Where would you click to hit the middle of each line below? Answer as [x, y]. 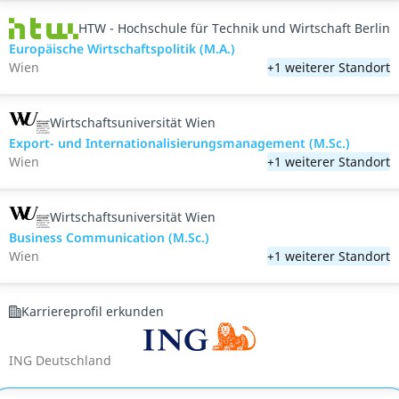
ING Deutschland [61, 360]
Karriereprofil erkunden [93, 311]
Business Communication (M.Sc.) [110, 237]
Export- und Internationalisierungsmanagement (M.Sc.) [180, 143]
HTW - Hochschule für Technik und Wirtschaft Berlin [234, 28]
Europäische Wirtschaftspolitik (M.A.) [122, 49]
